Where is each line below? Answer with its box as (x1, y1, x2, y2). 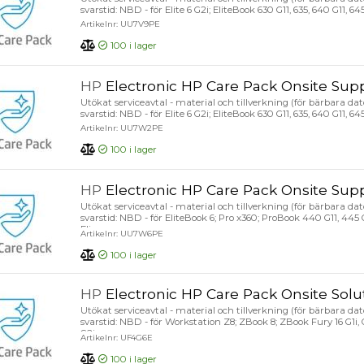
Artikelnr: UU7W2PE (80, 123, 163, 133)
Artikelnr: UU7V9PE (80, 19, 160, 29)
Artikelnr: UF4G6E (80, 332, 153, 343)
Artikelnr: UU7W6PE (80, 228, 163, 239)
